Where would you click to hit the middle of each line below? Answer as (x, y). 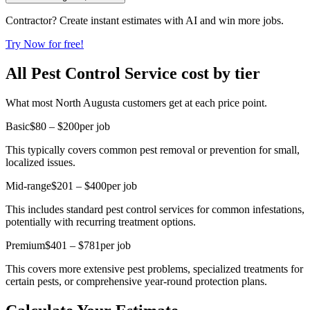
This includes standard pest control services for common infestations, (155, 209)
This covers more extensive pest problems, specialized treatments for (154, 268)
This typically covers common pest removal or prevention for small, (153, 149)
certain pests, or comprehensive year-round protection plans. (136, 281)
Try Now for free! (45, 44)
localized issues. (40, 162)
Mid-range (28, 185)
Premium (25, 245)
